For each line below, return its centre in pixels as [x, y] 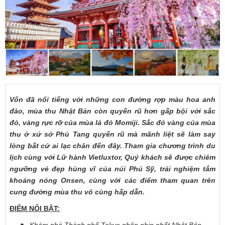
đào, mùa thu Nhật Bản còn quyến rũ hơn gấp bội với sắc [113, 111]
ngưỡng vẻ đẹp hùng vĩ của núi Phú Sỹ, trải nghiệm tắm [113, 169]
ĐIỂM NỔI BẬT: [35, 208]
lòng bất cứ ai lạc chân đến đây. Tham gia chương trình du [113, 146]
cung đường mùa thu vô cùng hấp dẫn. [77, 192]
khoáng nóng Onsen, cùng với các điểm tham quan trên [113, 180]
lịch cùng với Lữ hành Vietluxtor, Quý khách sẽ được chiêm [113, 157]
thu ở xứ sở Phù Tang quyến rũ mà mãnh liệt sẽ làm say [113, 134]
